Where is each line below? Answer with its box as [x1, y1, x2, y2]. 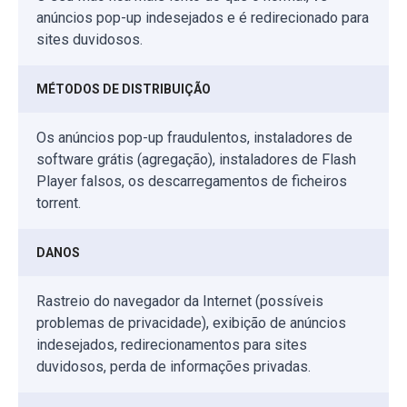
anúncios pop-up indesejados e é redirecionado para [36, 8, 369, 26]
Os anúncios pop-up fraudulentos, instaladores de [36, 128, 352, 146]
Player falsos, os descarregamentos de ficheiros [36, 172, 347, 190]
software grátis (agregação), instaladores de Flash [36, 150, 356, 168]
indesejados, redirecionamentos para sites [36, 335, 307, 353]
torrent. [36, 194, 81, 212]
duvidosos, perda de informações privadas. [36, 357, 311, 375]
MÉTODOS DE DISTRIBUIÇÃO [36, 81, 211, 96]
